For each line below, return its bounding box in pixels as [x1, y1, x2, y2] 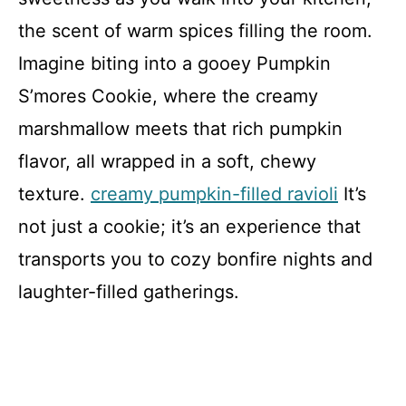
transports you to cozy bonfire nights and [18, 248, 372, 270]
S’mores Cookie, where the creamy [18, 85, 318, 107]
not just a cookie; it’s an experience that [18, 216, 361, 237]
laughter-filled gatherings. [18, 281, 239, 303]
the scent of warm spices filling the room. [18, 20, 372, 42]
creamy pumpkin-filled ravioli [91, 183, 338, 205]
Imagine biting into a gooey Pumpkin [18, 53, 331, 74]
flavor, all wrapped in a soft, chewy [18, 150, 316, 172]
